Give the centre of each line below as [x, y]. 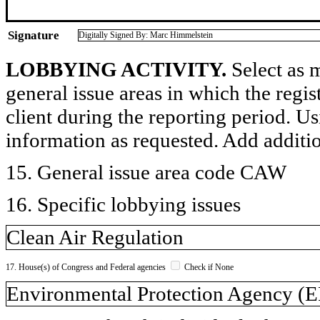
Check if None [208, 267]
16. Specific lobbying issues [123, 204]
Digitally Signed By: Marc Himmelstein [146, 35]
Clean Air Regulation [95, 237]
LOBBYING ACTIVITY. [116, 69]
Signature [34, 35]
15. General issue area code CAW [146, 172]
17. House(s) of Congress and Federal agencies [87, 267]
